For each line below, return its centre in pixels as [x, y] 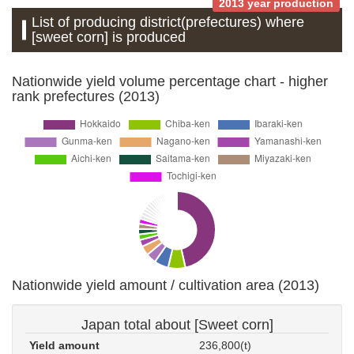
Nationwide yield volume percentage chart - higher [170, 81]
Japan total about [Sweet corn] [177, 324]
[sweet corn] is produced [109, 37]
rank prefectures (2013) [86, 96]
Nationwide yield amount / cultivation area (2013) [166, 285]
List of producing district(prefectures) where [168, 22]
